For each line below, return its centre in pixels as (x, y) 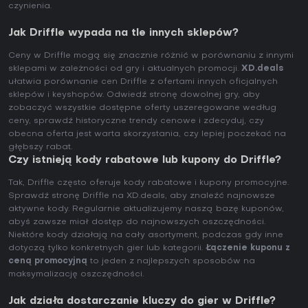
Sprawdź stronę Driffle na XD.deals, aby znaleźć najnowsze (142, 196)
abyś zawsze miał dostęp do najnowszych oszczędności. (137, 222)
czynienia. (30, 7)
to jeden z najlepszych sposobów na (171, 262)
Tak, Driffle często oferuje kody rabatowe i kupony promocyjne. (148, 183)
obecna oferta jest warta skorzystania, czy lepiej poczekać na (147, 134)
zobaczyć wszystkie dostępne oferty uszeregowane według (142, 108)
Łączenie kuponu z (248, 249)
